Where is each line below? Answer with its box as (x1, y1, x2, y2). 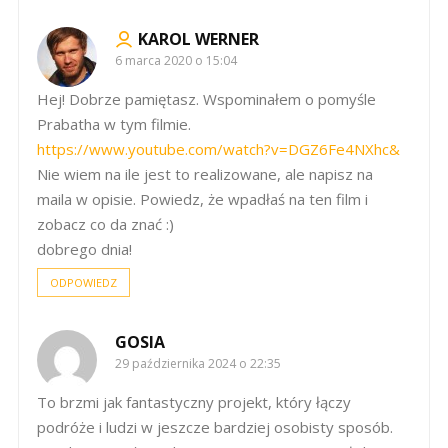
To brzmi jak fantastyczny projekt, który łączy (37, 391, 351, 412)
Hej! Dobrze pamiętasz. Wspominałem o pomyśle (37, 88, 376, 109)
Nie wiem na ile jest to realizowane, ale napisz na (37, 163, 373, 184)
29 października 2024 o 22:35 (115, 354, 281, 372)
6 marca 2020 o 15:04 (115, 51, 237, 69)
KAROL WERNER (138, 27, 259, 50)
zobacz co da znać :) (37, 213, 174, 234)
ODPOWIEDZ (50, 274, 117, 290)
